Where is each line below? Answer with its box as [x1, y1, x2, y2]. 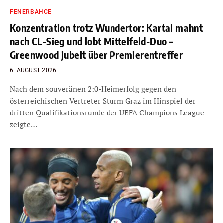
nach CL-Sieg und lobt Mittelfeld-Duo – [10, 34, 174, 47]
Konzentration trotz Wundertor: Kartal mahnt [10, 21, 203, 34]
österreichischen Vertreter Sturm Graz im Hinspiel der [10, 95, 196, 106]
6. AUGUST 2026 [10, 66, 57, 74]
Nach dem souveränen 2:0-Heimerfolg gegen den [10, 83, 176, 94]
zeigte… [10, 119, 37, 129]
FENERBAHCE [10, 8, 52, 15]
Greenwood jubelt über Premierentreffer [10, 48, 183, 61]
